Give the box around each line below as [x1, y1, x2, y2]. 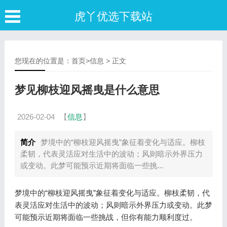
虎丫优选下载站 [74, 10, 153, 23]
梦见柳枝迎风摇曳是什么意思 [14, 84, 160, 96]
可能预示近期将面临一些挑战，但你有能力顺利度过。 [14, 213, 197, 221]
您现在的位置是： [14, 57, 71, 65]
